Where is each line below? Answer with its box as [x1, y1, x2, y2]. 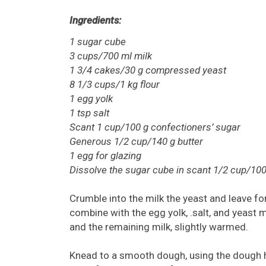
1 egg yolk [69, 93, 113, 105]
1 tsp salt [69, 107, 109, 119]
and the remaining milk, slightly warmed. [69, 221, 248, 233]
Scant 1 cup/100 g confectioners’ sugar [69, 121, 240, 134]
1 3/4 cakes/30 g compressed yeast [69, 64, 226, 77]
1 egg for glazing [69, 150, 141, 162]
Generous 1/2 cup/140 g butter [69, 135, 203, 148]
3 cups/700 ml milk [69, 50, 152, 62]
